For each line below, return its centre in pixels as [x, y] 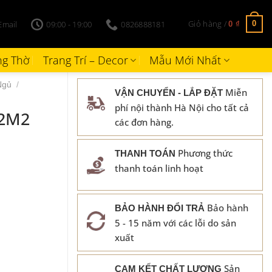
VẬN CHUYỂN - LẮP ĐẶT [169, 93]
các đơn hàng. [144, 122]
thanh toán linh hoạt [159, 168]
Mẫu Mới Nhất [185, 60]
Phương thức [204, 153]
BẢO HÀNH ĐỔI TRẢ [160, 208]
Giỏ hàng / [209, 24]
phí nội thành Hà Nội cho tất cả [182, 107]
